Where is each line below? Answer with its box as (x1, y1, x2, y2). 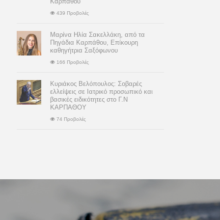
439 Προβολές (55, 10, 89, 16)
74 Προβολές (55, 116, 86, 122)
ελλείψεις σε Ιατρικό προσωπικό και (50, 87, 153, 95)
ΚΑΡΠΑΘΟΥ (50, 103, 86, 111)
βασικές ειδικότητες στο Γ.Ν (50, 95, 128, 103)
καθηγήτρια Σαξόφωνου (50, 46, 118, 54)
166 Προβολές (55, 59, 89, 65)
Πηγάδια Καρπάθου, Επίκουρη (50, 38, 138, 46)
